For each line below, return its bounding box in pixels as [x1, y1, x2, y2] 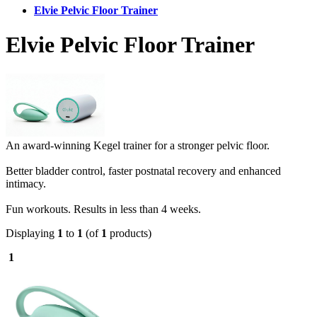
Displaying [6, 226, 57, 239]
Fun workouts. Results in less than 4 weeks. [6, 202, 201, 215]
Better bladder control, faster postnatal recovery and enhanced [6, 164, 281, 177]
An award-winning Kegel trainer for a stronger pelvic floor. [6, 139, 270, 151]
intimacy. [6, 177, 46, 190]
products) [107, 226, 151, 239]
